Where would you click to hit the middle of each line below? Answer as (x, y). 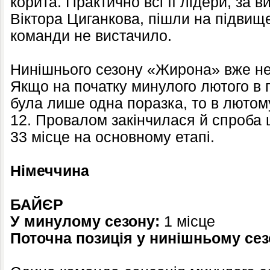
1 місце (190, 221)
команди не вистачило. (91, 36)
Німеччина (50, 171)
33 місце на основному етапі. (112, 137)
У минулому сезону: (87, 221)
